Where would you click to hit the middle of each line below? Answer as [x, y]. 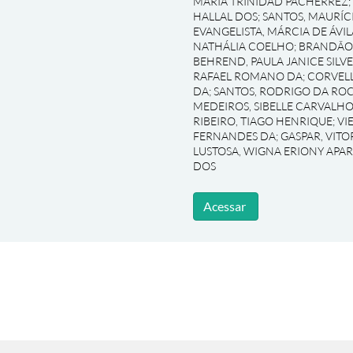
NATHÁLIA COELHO [243, 46]
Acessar [224, 206]
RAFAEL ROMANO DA [247, 76]
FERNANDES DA [234, 136]
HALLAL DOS [225, 16]
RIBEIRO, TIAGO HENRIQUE [262, 121]
